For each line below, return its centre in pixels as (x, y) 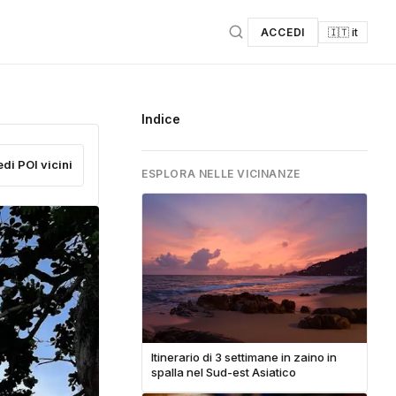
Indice (161, 119)
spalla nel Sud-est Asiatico (224, 372)
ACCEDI (282, 32)
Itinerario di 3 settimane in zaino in (244, 357)
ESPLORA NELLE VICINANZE (221, 174)
